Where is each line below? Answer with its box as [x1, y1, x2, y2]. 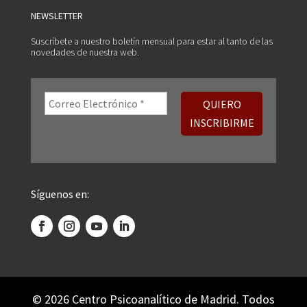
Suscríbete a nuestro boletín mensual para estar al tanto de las [30, 34, 273, 47]
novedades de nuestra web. [30, 45, 139, 58]
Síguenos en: [30, 186, 89, 201]
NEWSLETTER [30, 9, 83, 22]
